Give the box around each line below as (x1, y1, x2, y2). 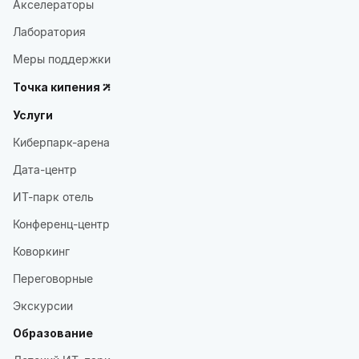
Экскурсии (13, 299, 73, 313)
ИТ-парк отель (13, 190, 94, 204)
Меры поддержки (13, 52, 111, 66)
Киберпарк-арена (13, 135, 110, 149)
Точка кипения (13, 80, 100, 94)
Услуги (13, 108, 53, 122)
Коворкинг (13, 244, 70, 258)
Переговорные (13, 272, 93, 285)
